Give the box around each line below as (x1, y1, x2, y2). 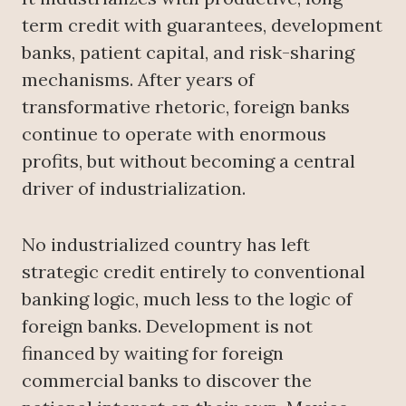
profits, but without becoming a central (22, 150, 355, 173)
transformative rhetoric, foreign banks (22, 95, 350, 119)
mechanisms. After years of (22, 68, 255, 92)
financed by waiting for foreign (22, 342, 284, 365)
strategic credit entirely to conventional (22, 260, 365, 284)
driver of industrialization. (22, 177, 246, 200)
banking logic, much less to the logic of (22, 287, 353, 311)
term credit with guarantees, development (22, 14, 382, 37)
